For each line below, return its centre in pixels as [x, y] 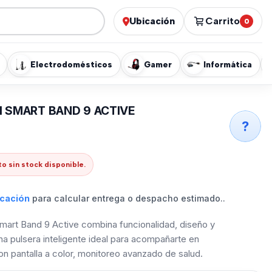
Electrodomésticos [71, 64]
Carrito [223, 21]
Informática [228, 64]
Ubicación [152, 21]
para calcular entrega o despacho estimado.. [129, 198]
